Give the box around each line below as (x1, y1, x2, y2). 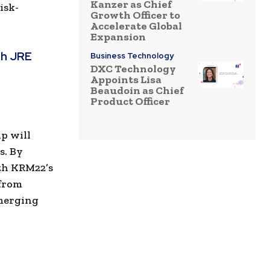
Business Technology (90, 51, 174, 61)
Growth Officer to (90, 8, 180, 22)
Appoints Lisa (90, 73, 162, 87)
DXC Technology (90, 62, 176, 76)
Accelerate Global (90, 19, 182, 33)
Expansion (90, 30, 146, 44)
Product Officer (90, 95, 170, 108)
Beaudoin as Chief (90, 84, 184, 98)
